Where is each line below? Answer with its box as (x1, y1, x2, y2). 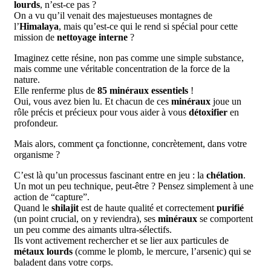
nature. (14, 74, 40, 85)
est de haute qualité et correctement (79, 202, 217, 213)
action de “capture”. (14, 191, 90, 202)
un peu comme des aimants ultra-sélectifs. (14, 224, 172, 235)
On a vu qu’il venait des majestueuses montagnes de (14, 10, 212, 21)
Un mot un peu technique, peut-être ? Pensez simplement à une (14, 180, 253, 191)
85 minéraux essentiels (97, 85, 188, 96)
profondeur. (14, 117, 58, 128)
